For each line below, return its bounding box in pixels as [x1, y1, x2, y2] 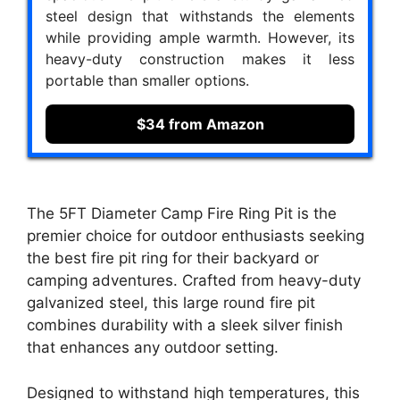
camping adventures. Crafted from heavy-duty [27, 271, 361, 290]
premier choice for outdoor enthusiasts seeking [27, 227, 364, 246]
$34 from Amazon [136, 114, 264, 133]
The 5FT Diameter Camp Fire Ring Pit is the [27, 204, 337, 223]
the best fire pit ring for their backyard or [27, 249, 319, 268]
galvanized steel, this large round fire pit [27, 294, 315, 312]
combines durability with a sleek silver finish [27, 316, 343, 335]
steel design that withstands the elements [46, 6, 354, 25]
